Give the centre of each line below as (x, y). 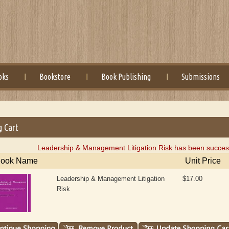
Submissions (201, 77)
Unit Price (203, 161)
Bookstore (55, 77)
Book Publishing (126, 77)
